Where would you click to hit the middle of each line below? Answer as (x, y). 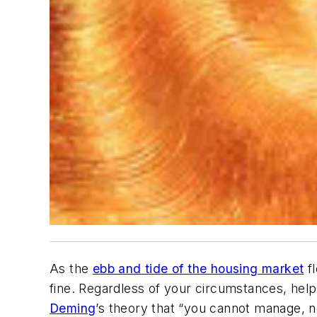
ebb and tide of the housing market (198, 268)
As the (71, 268)
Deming (73, 308)
